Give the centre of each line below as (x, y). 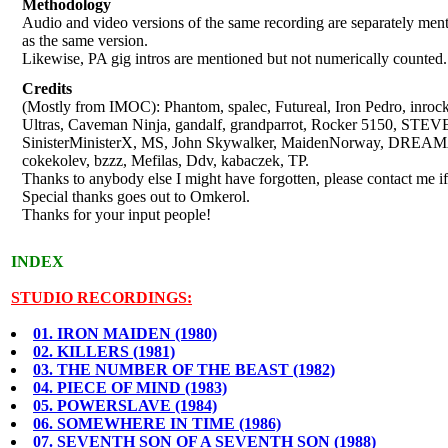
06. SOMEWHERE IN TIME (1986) (157, 423)
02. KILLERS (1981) (104, 351)
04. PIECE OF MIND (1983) (130, 387)
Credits (47, 88)
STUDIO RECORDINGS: (101, 297)
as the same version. (85, 40)
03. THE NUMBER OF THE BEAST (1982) (184, 369)
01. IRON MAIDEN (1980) (125, 333)
